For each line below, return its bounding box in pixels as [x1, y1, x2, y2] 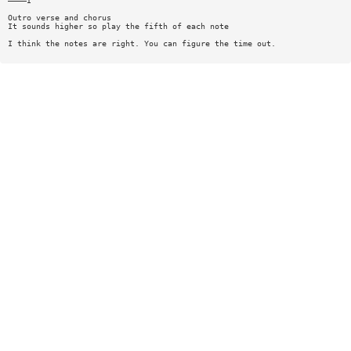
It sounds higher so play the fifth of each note [7, 21, 229, 31]
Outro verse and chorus [7, 13, 111, 22]
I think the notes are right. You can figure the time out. [7, 38, 276, 48]
